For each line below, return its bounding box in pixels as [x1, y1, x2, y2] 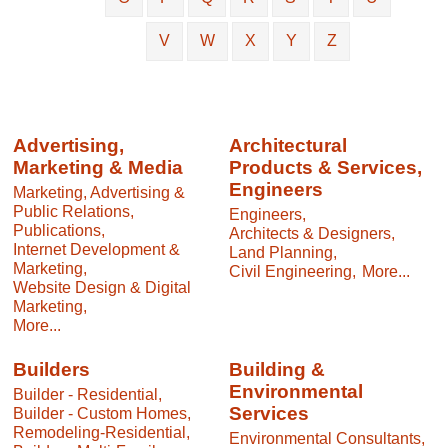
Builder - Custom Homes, [13, 404, 191, 423]
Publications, [13, 221, 105, 240]
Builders [13, 359, 90, 381]
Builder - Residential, [13, 385, 162, 404]
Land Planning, [229, 243, 337, 262]
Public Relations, [13, 202, 134, 221]
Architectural [229, 135, 347, 157]
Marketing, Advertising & [13, 183, 185, 202]
